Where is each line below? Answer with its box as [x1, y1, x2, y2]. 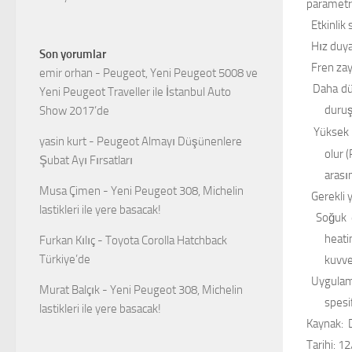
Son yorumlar [39, 47, 106, 62]
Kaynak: [306, 316, 343, 331]
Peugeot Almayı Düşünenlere [97, 134, 242, 149]
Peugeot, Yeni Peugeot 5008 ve [103, 66, 258, 81]
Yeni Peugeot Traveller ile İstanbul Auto [39, 85, 231, 100]
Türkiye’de [39, 252, 90, 267]
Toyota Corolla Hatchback [105, 233, 227, 248]
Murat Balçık [39, 283, 100, 298]
